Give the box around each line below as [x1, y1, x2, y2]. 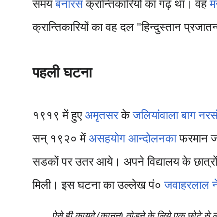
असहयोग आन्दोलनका [89, 130, 177, 146]
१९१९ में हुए [32, 107, 85, 123]
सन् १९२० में [32, 130, 89, 146]
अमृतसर [85, 107, 119, 123]
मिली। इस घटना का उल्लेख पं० [32, 176, 165, 192]
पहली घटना [32, 62, 93, 82]
